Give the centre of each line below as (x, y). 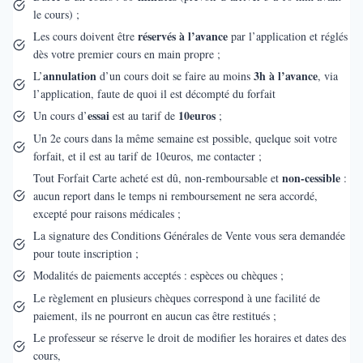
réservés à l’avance (182, 36)
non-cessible (311, 177)
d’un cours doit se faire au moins (175, 75)
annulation (69, 75)
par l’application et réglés (287, 36)
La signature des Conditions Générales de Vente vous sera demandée (189, 235)
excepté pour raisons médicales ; (107, 213)
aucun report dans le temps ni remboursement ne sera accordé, (175, 195)
